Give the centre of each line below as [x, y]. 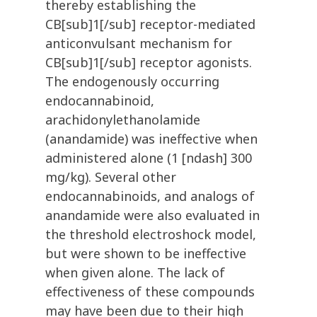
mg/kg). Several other [111, 177]
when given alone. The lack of [135, 273]
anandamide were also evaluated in [152, 215]
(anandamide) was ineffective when [151, 139]
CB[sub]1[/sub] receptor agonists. [149, 63]
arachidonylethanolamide [123, 120]
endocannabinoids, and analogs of [150, 196]
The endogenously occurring [132, 82]
